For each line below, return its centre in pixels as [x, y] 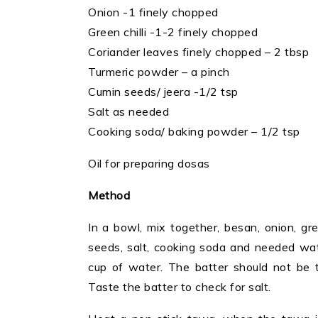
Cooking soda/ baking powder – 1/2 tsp [194, 132]
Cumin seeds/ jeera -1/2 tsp [163, 92]
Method [111, 196]
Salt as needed [128, 112]
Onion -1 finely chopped [153, 12]
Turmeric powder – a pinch [159, 72]
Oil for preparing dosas [149, 164]
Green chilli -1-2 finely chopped [173, 32]
